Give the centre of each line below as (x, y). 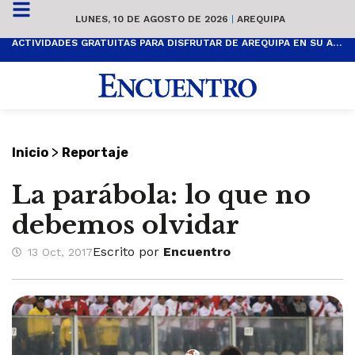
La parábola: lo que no (161, 195)
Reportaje (95, 153)
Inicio (30, 153)
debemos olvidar (126, 225)
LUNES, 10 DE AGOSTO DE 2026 (153, 19)
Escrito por (128, 252)
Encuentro (197, 252)
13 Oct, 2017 (60, 252)
